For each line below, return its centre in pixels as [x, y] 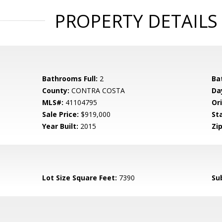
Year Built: [60, 126]
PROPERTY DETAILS [136, 21]
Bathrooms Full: [70, 79]
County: [56, 90]
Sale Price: [61, 114]
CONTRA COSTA [97, 90]
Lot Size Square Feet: [80, 178]
